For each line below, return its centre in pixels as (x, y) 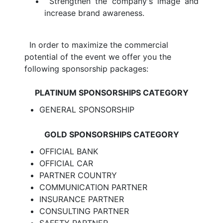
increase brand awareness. (94, 13)
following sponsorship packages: (86, 69)
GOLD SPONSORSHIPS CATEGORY (111, 134)
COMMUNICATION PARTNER (93, 187)
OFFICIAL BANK (69, 151)
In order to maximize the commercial (99, 45)
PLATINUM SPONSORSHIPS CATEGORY (111, 93)
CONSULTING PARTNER (84, 211)
